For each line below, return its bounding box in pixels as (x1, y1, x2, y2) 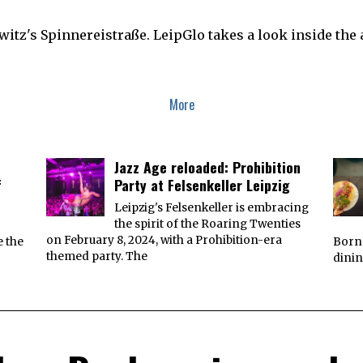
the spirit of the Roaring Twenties (113, 216, 301, 231)
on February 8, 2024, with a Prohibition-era (45, 233, 282, 247)
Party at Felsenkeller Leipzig (113, 173, 290, 195)
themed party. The (45, 249, 147, 263)
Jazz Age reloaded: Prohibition (113, 156, 301, 177)
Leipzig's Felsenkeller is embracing (113, 200, 309, 215)
